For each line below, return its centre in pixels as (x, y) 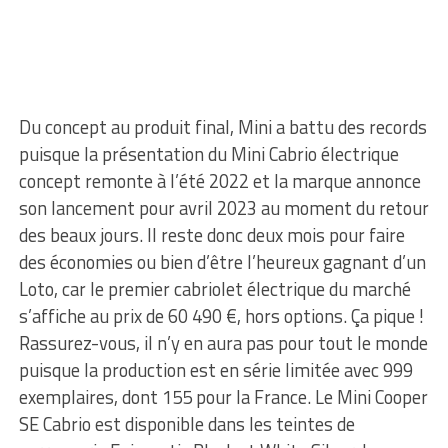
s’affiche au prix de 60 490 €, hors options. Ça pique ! (221, 315)
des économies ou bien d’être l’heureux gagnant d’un (222, 261)
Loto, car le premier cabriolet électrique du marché (214, 288)
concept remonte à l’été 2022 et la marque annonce (219, 180)
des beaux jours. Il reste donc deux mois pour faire (211, 234)
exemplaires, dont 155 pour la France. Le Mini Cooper (223, 396)
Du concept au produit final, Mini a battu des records (222, 126)
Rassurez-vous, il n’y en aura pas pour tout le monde (223, 342)
